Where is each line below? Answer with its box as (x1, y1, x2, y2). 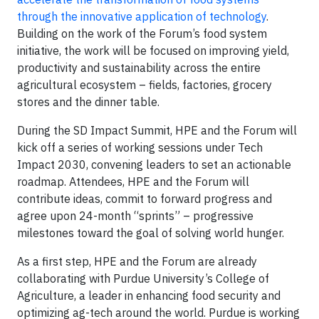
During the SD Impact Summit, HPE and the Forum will (17, 123, 297, 137)
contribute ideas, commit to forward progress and (17, 192, 272, 206)
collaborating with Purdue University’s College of (17, 271, 269, 286)
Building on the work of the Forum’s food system (17, 26, 267, 41)
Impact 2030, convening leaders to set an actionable (17, 157, 291, 172)
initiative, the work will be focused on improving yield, (17, 43, 289, 58)
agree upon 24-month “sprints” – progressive (17, 209, 253, 223)
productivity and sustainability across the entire (17, 61, 261, 75)
